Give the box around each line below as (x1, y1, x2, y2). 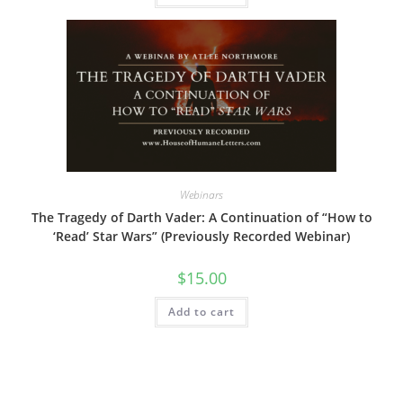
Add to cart (168, 303, 235, 319)
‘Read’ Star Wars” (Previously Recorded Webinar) (53, 227, 350, 245)
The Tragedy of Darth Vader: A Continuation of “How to (31, 208, 372, 226)
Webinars (180, 186, 223, 202)
